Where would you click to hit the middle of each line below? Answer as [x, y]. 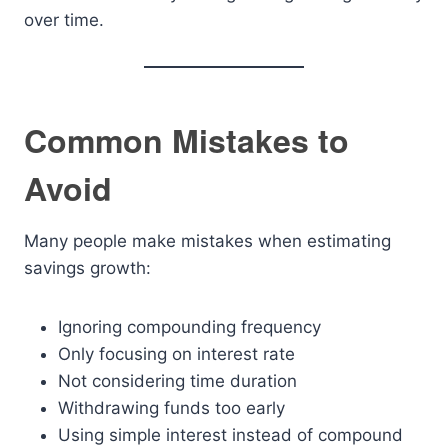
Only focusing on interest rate [176, 354]
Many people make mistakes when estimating [207, 241]
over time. [64, 20]
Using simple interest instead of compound [230, 435]
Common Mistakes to [186, 140]
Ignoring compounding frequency [189, 327]
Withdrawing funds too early [171, 408]
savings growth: [87, 268]
